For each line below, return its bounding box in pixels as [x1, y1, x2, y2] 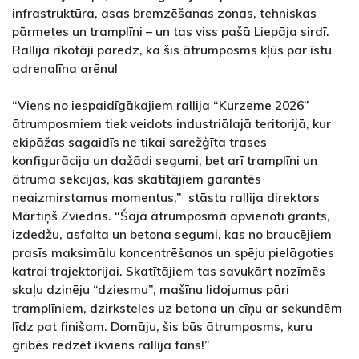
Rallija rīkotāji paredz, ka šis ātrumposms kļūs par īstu [12, 41, 332, 58]
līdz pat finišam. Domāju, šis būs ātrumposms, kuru [12, 317, 313, 334]
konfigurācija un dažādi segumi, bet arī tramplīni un [12, 151, 317, 168]
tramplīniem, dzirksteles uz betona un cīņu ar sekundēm [12, 299, 342, 316]
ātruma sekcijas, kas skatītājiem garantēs [12, 170, 261, 187]
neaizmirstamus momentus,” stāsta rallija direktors [12, 188, 320, 205]
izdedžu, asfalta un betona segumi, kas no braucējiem [12, 225, 332, 242]
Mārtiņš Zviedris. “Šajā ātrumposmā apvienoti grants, [12, 207, 330, 224]
